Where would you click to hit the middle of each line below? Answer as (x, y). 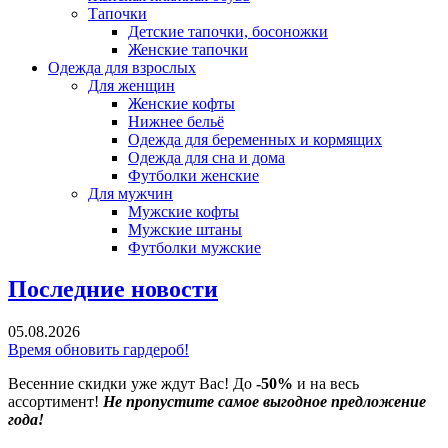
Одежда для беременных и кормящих (255, 139)
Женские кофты (181, 103)
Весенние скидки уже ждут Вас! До (132, 384)
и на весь (328, 384)
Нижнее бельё (176, 121)
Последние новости (113, 289)
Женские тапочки (188, 49)
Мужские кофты (183, 211)
